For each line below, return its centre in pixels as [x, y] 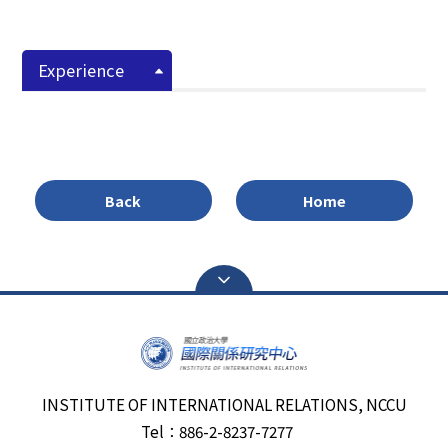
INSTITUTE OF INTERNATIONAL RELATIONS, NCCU [224, 403]
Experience [81, 70]
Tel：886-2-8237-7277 [224, 430]
